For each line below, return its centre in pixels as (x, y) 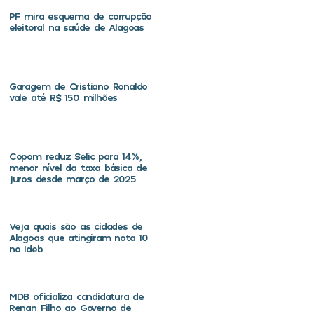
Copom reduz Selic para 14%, (75, 156)
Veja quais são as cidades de (76, 226)
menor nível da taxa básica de (78, 167)
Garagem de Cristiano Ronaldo (78, 86)
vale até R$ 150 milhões (63, 97)
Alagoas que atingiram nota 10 (78, 238)
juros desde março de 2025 (72, 178)
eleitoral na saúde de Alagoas (76, 27)
